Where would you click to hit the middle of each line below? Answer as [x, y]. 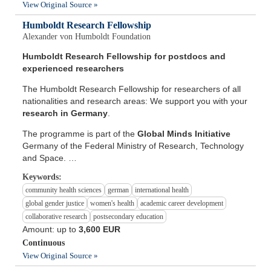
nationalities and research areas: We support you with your [135, 101]
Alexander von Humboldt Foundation [87, 37]
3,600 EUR [100, 230]
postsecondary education [129, 217]
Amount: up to [51, 230]
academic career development [182, 204]
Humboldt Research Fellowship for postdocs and [124, 57]
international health [162, 190]
